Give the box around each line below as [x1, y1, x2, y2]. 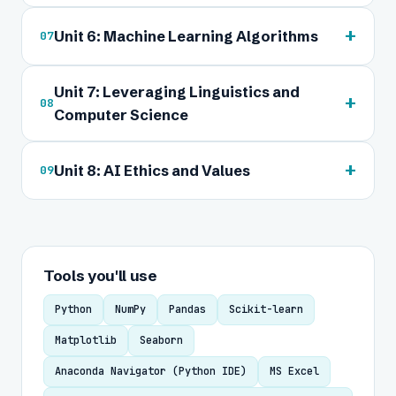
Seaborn [140, 333, 183, 347]
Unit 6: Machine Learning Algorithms [54, 27, 318, 45]
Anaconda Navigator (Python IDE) [55, 364, 247, 378]
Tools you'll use [43, 266, 157, 285]
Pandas [169, 302, 206, 316]
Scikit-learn [229, 302, 303, 316]
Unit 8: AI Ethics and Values [54, 162, 250, 179]
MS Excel [270, 364, 319, 378]
